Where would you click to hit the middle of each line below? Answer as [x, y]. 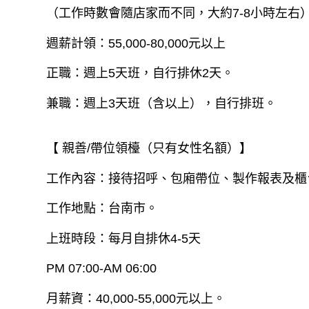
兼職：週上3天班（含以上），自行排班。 [162, 103]
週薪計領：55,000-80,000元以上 [136, 43]
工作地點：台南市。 [102, 209]
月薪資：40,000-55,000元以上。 [136, 298]
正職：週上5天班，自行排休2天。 [140, 73]
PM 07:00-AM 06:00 [102, 269]
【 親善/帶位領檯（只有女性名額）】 [149, 148]
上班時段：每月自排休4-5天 [124, 238]
